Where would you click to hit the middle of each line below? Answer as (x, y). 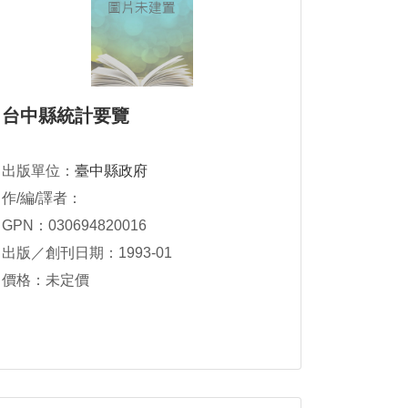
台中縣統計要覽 (66, 116)
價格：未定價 (46, 280)
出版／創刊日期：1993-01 (87, 253)
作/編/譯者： (42, 198)
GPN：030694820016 (74, 225)
